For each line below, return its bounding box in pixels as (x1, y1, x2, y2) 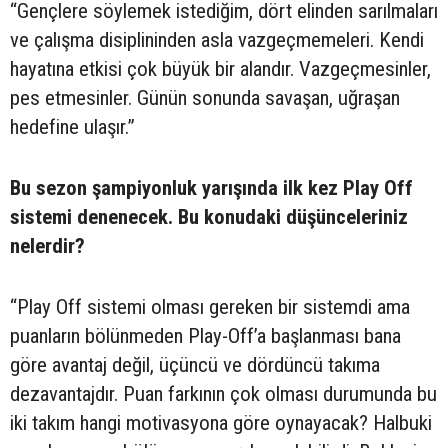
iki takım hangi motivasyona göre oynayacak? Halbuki (10, 411, 432, 436)
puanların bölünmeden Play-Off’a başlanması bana (10, 324, 401, 349)
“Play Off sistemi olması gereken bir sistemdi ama (10, 295, 410, 320)
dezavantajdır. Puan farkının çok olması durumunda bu (10, 382, 437, 407)
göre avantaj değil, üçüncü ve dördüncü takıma (10, 353, 380, 378)
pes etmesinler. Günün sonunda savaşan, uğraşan (10, 86, 400, 111)
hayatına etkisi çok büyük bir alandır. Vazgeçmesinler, (10, 57, 431, 82)
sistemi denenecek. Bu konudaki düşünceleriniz (10, 205, 408, 230)
